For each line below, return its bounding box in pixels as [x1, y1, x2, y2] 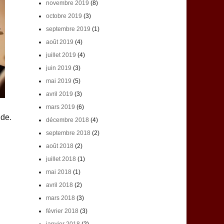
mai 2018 [45, 168, 71, 176]
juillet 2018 [45, 155, 76, 163]
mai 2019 [45, 77, 71, 85]
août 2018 [45, 142, 73, 150]
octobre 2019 [45, 12, 82, 20]
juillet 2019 [45, 51, 76, 59]
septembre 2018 [45, 129, 90, 137]
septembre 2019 [45, 25, 90, 33]
